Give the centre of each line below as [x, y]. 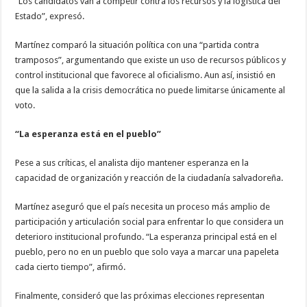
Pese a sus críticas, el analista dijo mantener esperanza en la [132, 163]
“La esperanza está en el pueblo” [88, 134]
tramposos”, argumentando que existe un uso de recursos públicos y [151, 60]
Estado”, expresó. [50, 16]
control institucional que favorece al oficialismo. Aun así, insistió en [146, 75]
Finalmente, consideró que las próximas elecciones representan [140, 296]
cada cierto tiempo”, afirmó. [71, 267]
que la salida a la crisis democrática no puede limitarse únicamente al [150, 90]
